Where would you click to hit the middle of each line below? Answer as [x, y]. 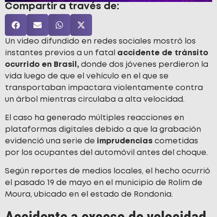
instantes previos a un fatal [60, 53]
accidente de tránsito [162, 53]
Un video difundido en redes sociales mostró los [100, 41]
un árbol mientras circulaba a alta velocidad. [95, 99]
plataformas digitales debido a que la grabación [103, 130]
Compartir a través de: [62, 6]
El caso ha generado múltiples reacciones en [94, 118]
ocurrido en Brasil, [42, 64]
